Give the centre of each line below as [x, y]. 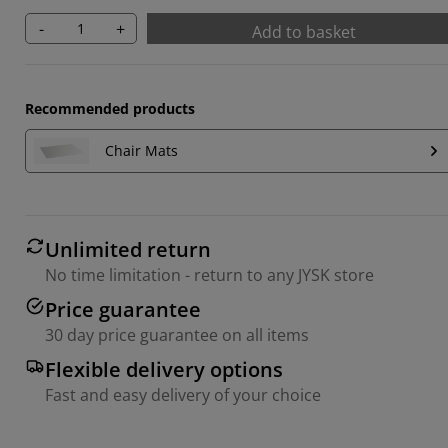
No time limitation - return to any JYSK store [209, 274]
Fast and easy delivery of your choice [183, 394]
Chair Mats [141, 151]
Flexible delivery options [164, 369]
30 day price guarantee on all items [177, 334]
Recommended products [110, 108]
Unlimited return [128, 249]
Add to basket [304, 32]
